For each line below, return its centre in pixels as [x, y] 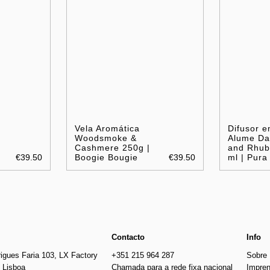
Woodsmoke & [106, 138]
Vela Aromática [108, 129]
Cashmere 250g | [113, 148]
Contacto [128, 237]
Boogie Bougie [107, 158]
